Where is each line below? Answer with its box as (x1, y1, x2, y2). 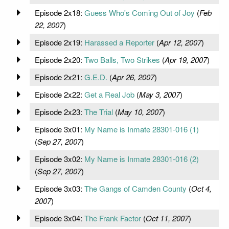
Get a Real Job (84, 88, 134, 100)
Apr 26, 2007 (111, 71, 154, 82)
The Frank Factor (84, 212, 141, 223)
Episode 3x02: (34, 153, 84, 164)
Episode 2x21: (34, 71, 84, 82)
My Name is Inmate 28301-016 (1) (84, 123, 199, 134)
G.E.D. (84, 71, 107, 82)
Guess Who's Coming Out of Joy (84, 7, 195, 18)
